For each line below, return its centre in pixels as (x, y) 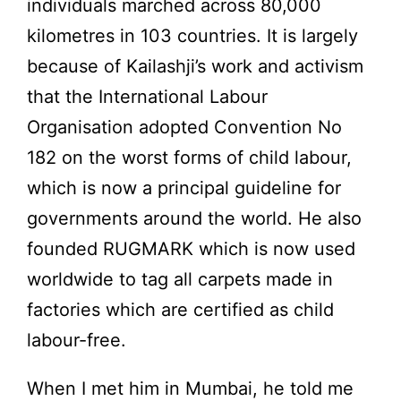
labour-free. (77, 341)
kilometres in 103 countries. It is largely (192, 36)
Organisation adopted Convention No (184, 128)
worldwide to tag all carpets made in (180, 280)
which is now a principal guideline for (184, 188)
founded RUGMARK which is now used (191, 249)
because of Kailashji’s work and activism (195, 67)
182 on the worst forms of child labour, (189, 158)
